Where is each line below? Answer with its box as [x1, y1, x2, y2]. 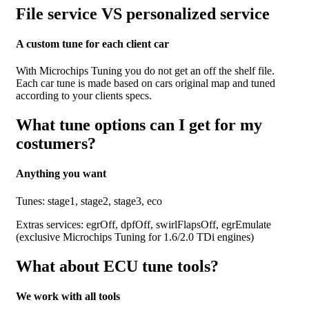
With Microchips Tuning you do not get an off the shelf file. [16, 65, 275, 77]
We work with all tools [16, 290, 120, 302]
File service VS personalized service [16, 4, 270, 23]
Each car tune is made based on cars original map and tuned [16, 77, 275, 90]
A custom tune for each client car [16, 37, 169, 50]
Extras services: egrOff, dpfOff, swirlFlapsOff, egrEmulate [16, 218, 271, 230]
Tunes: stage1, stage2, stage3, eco [16, 195, 162, 207]
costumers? [16, 134, 96, 153]
